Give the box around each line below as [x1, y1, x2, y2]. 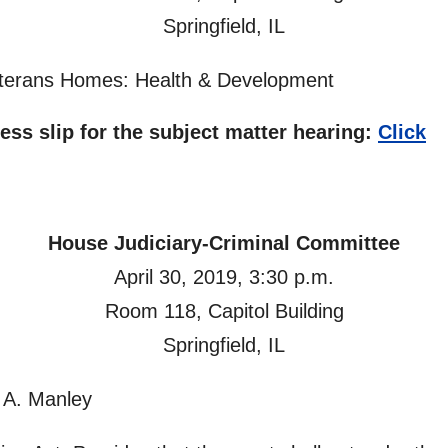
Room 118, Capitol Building [104, 300, 344, 322]
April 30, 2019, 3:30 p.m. [114, 266, 334, 288]
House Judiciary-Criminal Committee [48, 232, 400, 254]
